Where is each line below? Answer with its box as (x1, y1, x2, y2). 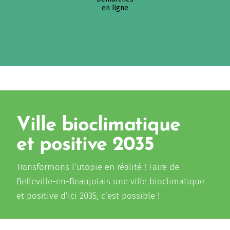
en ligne (101, 3, 128, 12)
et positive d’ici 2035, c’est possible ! (16, 190, 160, 202)
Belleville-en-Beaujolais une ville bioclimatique (16, 176, 205, 187)
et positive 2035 (16, 135, 155, 156)
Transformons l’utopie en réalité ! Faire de (16, 162, 180, 173)
